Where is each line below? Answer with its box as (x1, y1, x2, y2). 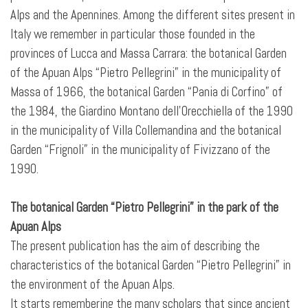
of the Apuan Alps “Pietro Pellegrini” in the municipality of (10, 65, 281, 81)
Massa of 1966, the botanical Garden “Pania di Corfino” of (10, 84, 283, 100)
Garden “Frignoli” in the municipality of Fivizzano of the (10, 142, 270, 158)
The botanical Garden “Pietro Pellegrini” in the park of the (10, 199, 278, 216)
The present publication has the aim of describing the (10, 238, 260, 254)
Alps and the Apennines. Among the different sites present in (10, 7, 295, 23)
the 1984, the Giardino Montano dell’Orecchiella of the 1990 (10, 103, 293, 120)
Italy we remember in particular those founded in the (10, 26, 255, 43)
